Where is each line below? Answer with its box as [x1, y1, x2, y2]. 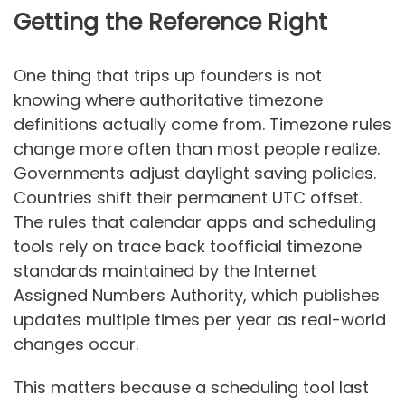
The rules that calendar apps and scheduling [14, 210, 376, 233]
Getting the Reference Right [14, 5, 327, 38]
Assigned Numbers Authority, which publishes [14, 283, 380, 306]
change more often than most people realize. [14, 137, 380, 160]
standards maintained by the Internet [14, 259, 316, 282]
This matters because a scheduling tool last [14, 376, 369, 400]
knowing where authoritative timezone [14, 88, 323, 111]
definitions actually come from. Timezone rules [14, 112, 391, 136]
